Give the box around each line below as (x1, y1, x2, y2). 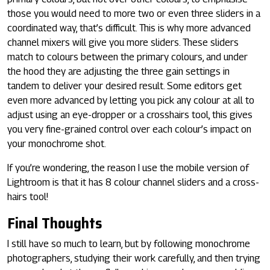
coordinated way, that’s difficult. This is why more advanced (7, 22, 251, 34)
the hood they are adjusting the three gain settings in (7, 65, 230, 77)
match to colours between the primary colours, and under (7, 51, 248, 63)
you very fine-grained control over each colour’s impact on (7, 123, 251, 135)
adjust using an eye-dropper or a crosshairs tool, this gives (7, 108, 253, 121)
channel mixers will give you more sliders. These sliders (7, 36, 239, 48)
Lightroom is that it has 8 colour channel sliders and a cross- (7, 176, 259, 188)
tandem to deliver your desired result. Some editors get (7, 80, 242, 92)
